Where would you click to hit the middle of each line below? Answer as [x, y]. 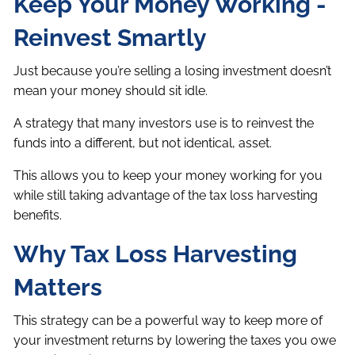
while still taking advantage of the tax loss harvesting [166, 196]
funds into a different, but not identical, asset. [143, 143]
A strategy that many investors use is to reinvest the [164, 124]
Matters [58, 288]
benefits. [38, 216]
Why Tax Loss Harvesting [156, 254]
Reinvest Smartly [111, 38]
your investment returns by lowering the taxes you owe [175, 341]
